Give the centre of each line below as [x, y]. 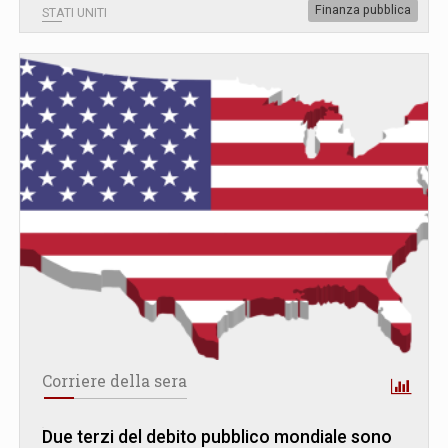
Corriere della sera [114, 380]
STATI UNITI [74, 12]
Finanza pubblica [363, 9]
